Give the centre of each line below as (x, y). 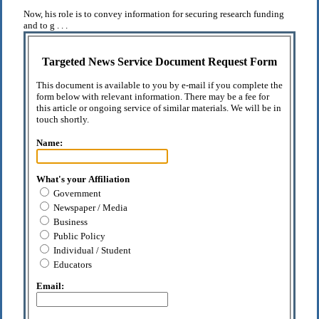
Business (69, 221)
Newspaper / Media (89, 207)
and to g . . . (46, 26)
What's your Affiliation (83, 179)
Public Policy (78, 236)
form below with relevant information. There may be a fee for (153, 96)
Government (76, 193)
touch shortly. (63, 119)
